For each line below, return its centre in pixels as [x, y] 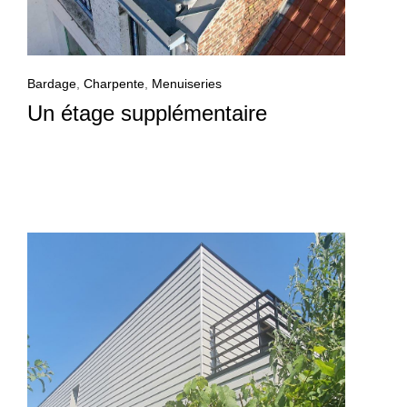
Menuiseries [187, 84]
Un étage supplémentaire [147, 114]
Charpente [114, 84]
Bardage [52, 84]
